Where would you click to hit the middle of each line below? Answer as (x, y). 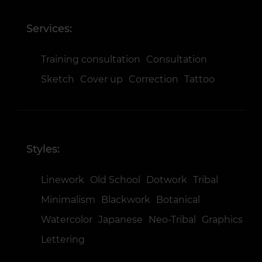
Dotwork (167, 180)
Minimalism (68, 200)
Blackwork (126, 200)
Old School (115, 180)
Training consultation (91, 59)
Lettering (63, 239)
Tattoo (199, 79)
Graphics (222, 220)
